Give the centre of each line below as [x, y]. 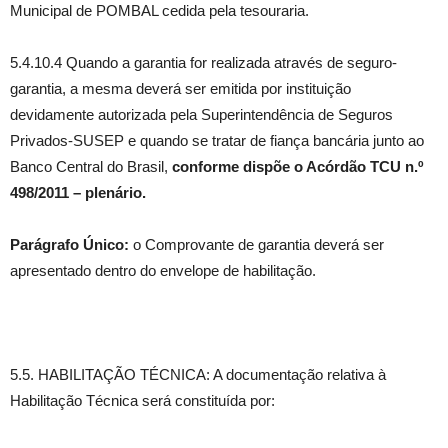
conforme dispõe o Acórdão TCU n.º [297, 166]
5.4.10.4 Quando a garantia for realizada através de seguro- [203, 62]
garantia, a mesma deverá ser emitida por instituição [180, 88]
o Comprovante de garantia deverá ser [256, 244]
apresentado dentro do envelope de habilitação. [163, 270]
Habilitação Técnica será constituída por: [142, 400]
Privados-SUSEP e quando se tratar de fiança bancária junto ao [217, 140]
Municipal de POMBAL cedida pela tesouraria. [159, 10]
